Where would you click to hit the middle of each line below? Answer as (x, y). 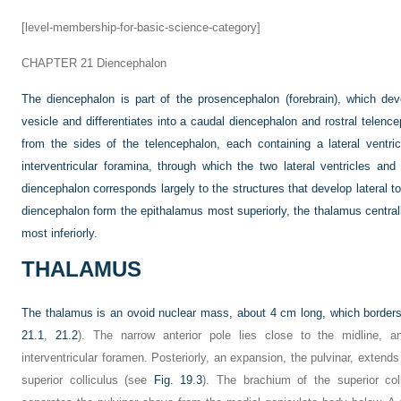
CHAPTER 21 (57, 63)
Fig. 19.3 (178, 380)
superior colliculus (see (88, 380)
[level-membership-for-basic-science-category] (141, 27)
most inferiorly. (60, 233)
